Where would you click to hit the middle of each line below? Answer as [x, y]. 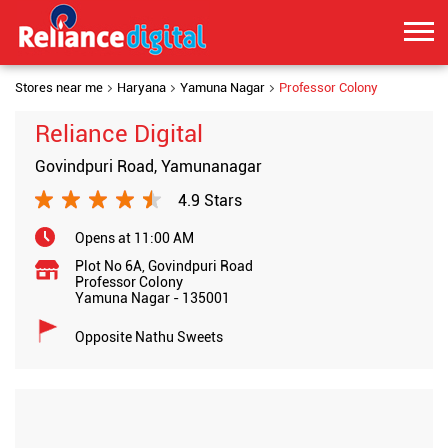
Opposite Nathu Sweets [149, 337]
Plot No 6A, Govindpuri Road [164, 266]
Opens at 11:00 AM [134, 238]
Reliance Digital [119, 134]
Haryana [141, 87]
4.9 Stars [210, 200]
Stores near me [59, 87]
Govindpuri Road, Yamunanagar [148, 166]
